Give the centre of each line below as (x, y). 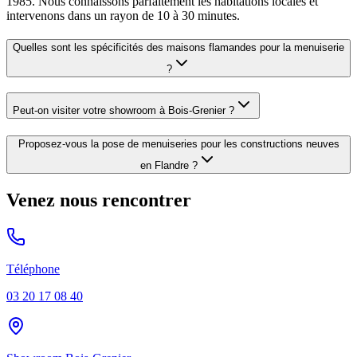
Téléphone (33, 269)
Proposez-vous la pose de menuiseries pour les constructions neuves (178, 143)
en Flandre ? (169, 165)
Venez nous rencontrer (99, 200)
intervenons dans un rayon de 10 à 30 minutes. (123, 15)
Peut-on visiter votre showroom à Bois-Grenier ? (124, 110)
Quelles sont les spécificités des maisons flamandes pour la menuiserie (178, 48)
